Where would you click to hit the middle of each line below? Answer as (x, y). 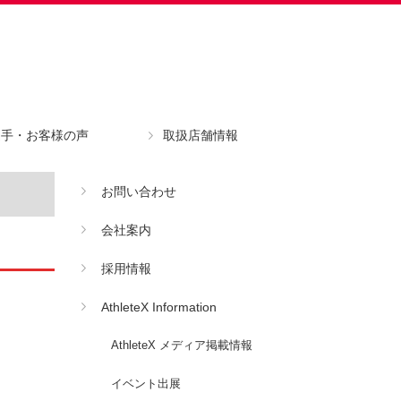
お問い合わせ (138, 192)
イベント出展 (146, 384)
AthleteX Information (158, 307)
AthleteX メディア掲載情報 (182, 345)
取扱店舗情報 (200, 135)
